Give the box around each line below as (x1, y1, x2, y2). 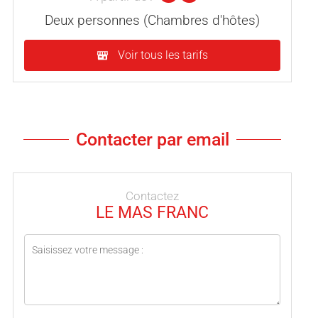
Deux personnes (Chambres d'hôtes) (45, 12, 260, 28)
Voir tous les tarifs (118, 48, 208, 62)
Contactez (126, 188, 179, 203)
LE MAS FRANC (96, 202, 209, 221)
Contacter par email (75, 128, 229, 150)
